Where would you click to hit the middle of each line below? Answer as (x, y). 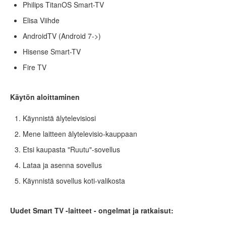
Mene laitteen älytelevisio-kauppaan (80, 134)
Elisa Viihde (41, 20)
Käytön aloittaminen (45, 97)
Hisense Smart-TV (52, 52)
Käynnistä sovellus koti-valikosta (74, 181)
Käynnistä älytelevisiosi (59, 118)
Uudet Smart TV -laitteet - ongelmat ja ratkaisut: (92, 211)
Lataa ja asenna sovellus (62, 165)
